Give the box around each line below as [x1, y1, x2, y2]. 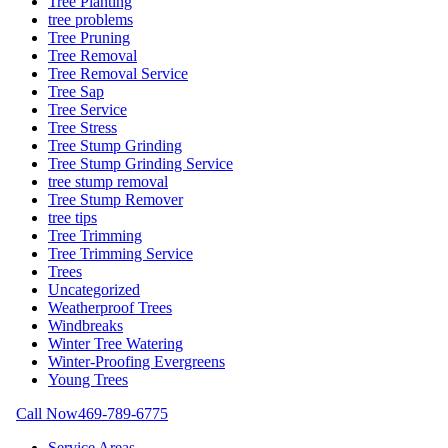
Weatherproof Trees [48, 298, 172, 316]
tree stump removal [48, 172, 168, 190]
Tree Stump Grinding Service [48, 154, 233, 172]
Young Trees [48, 370, 128, 388]
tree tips [48, 208, 97, 226]
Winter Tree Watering [48, 334, 183, 352]
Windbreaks [48, 316, 123, 334]
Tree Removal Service [48, 64, 188, 82]
